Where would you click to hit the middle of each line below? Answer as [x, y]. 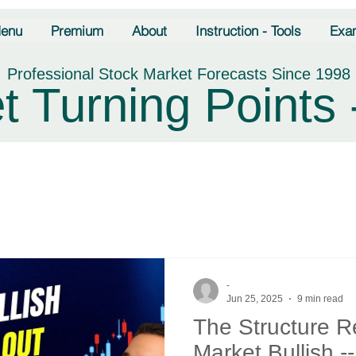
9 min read [320, 298]
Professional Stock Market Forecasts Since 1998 [178, 74]
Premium [77, 31]
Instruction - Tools [248, 31]
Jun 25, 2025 [255, 298]
